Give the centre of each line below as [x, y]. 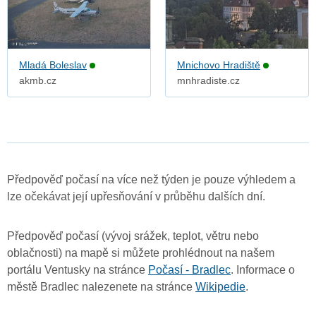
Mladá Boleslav [53, 65]
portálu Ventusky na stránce [78, 270]
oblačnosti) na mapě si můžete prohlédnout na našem [141, 253]
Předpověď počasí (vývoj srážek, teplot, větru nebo [133, 236]
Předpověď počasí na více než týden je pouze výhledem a [151, 180]
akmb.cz [38, 81]
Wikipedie [220, 287]
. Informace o [263, 270]
